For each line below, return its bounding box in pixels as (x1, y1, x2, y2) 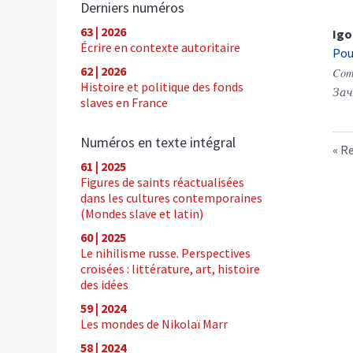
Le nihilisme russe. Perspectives (80, 244, 251, 261)
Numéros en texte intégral (80, 132, 236, 151)
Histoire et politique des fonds (80, 78, 243, 95)
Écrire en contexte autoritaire (80, 39, 240, 55)
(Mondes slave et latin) (80, 205, 203, 221)
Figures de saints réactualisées (80, 173, 244, 190)
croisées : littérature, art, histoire (80, 260, 260, 277)
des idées (80, 276, 128, 292)
